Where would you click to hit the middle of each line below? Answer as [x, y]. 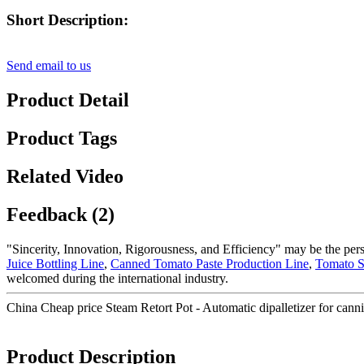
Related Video [65, 176]
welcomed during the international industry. [117, 278]
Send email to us [49, 66]
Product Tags [62, 139]
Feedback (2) [61, 214]
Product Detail [68, 100]
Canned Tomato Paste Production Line [210, 263]
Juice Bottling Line [55, 263]
